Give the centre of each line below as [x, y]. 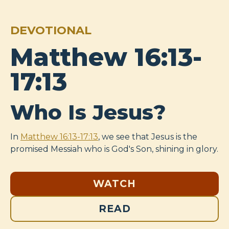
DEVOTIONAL [51, 30]
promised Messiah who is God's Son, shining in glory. [114, 149]
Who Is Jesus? [88, 112]
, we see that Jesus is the [148, 137]
